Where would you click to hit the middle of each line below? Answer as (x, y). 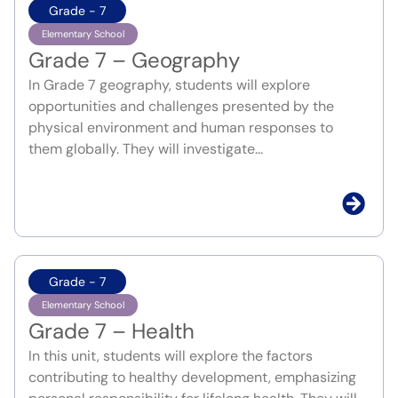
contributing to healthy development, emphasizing (192, 378)
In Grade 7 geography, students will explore (169, 85)
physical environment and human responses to (181, 128)
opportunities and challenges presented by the (181, 107)
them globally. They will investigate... (146, 149)
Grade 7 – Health (111, 331)
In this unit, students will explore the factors (171, 356)
